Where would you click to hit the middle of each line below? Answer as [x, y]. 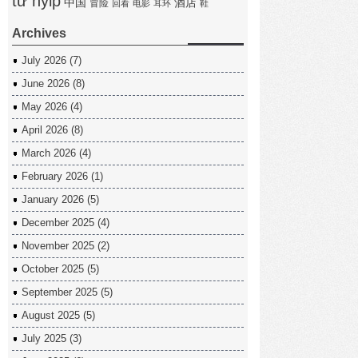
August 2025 [51, 315]
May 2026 [44, 106]
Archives [39, 33]
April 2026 [45, 129]
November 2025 [58, 245]
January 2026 [53, 199]
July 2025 [44, 338]
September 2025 [60, 292]
